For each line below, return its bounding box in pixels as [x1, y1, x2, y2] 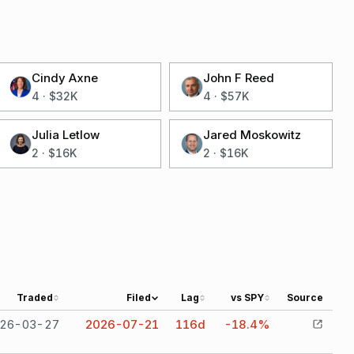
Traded [17, 292, 53, 303]
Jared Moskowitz [202, 127, 301, 142]
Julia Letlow [32, 127, 100, 142]
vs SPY [231, 292, 264, 303]
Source [287, 292, 323, 303]
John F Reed [202, 70, 274, 85]
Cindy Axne [32, 70, 99, 85]
